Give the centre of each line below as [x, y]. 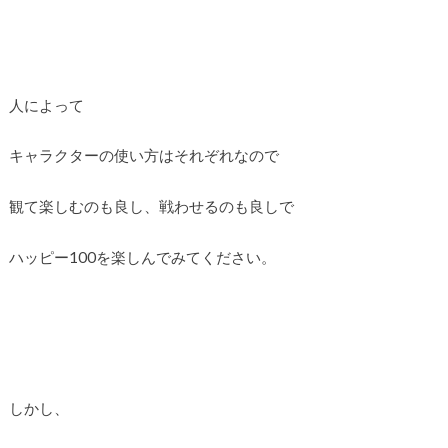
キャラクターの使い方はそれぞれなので [143, 155]
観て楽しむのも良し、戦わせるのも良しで [151, 205]
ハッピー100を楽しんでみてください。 [142, 256]
